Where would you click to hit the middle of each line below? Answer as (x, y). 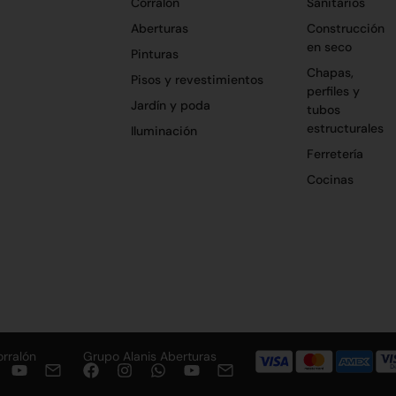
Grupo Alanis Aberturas (150, 356)
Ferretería (335, 153)
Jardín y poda (170, 105)
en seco (329, 46)
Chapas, (330, 72)
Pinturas (154, 53)
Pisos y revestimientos (197, 79)
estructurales (345, 128)
